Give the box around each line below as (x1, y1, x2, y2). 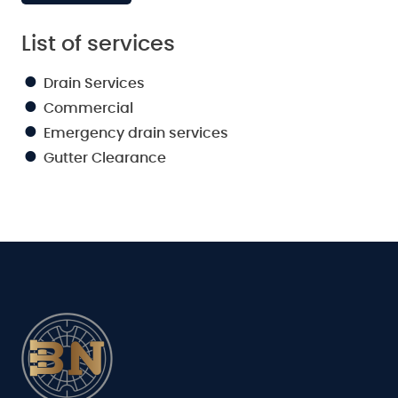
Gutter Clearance (44, 150, 166, 165)
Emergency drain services (44, 125, 228, 140)
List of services (21, 33, 175, 55)
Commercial (44, 100, 133, 115)
